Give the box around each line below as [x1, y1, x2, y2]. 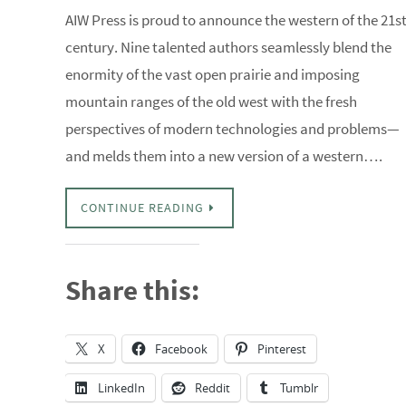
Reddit [195, 380, 230, 396]
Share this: [65, 272, 199, 307]
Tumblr [280, 380, 318, 396]
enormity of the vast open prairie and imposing [65, 64, 360, 84]
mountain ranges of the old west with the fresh [65, 92, 357, 111]
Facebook [155, 341, 208, 357]
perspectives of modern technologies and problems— [65, 119, 400, 139]
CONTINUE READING [81, 200, 204, 216]
